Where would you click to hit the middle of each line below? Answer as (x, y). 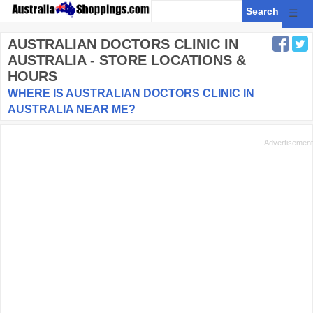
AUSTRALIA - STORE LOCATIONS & (127, 60)
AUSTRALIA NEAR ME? (72, 109)
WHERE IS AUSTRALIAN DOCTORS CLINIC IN (131, 93)
